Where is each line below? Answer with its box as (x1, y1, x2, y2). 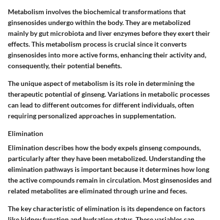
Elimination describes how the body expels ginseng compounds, (8, 143, 201, 152)
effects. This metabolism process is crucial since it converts (8, 40, 187, 49)
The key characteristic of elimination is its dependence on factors (8, 204, 205, 213)
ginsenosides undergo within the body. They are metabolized (8, 18, 191, 27)
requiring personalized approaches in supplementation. (8, 111, 176, 120)
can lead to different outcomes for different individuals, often (8, 101, 194, 110)
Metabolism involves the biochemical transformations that (8, 7, 186, 16)
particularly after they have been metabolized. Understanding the (8, 154, 205, 163)
